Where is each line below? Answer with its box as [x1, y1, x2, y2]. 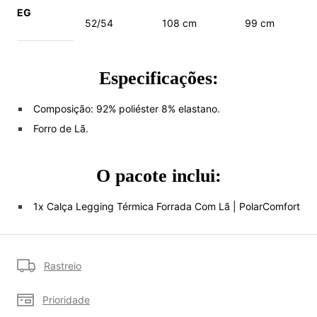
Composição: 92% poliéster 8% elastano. [33, 102, 220, 115]
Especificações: [98, 67, 219, 88]
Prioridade [42, 293, 90, 306]
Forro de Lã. [33, 122, 88, 134]
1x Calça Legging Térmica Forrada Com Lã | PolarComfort [33, 200, 300, 212]
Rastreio [44, 259, 81, 272]
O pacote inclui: [96, 165, 221, 186]
